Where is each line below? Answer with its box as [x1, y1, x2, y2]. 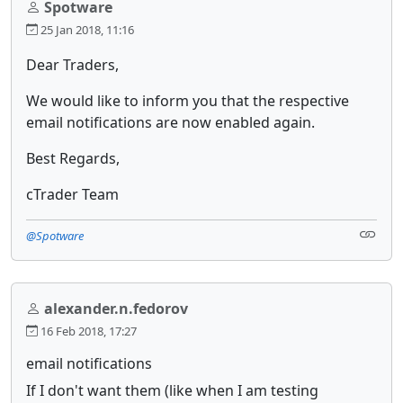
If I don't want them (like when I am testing [26, 380, 318, 400]
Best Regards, [26, 148, 120, 168]
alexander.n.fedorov [44, 298, 188, 318]
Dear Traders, [26, 54, 119, 75]
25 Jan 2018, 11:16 [38, 21, 134, 38]
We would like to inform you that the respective [26, 90, 349, 111]
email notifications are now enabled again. [26, 112, 315, 132]
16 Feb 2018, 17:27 [38, 322, 137, 339]
